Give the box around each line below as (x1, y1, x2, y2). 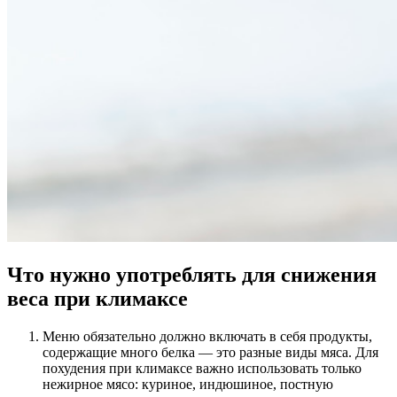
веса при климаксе (7, 287, 188, 311)
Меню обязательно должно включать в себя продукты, (43, 329, 372, 345)
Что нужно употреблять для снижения (7, 263, 377, 287)
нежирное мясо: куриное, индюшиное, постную (43, 377, 333, 393)
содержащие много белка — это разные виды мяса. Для (43, 345, 378, 361)
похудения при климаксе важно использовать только (43, 361, 362, 377)
